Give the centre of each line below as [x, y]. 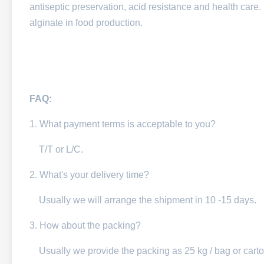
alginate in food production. [86, 23]
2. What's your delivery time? [89, 175]
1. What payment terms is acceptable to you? [123, 124]
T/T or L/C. [56, 149]
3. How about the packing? [85, 225]
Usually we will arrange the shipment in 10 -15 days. [143, 200]
